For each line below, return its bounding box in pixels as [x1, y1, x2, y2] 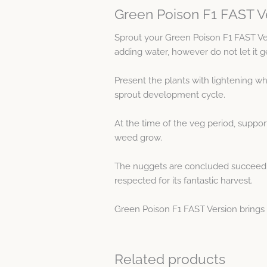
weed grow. [114, 132, 162, 144]
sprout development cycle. [114, 89, 225, 101]
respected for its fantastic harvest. [114, 175, 253, 187]
